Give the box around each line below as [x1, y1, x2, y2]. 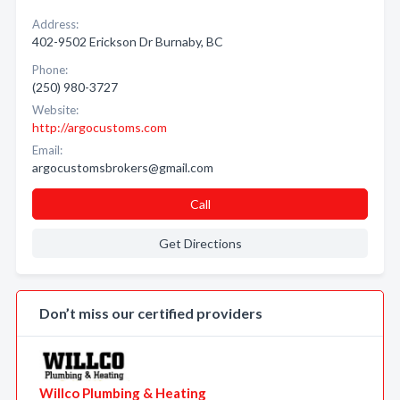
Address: [32, 17, 79, 31]
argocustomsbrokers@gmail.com [32, 160, 213, 175]
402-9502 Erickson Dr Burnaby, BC [32, 34, 223, 49]
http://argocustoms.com [32, 120, 167, 135]
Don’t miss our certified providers [39, 304, 262, 321]
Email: [32, 143, 62, 157]
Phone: [32, 62, 68, 77]
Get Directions [158, 236, 242, 251]
